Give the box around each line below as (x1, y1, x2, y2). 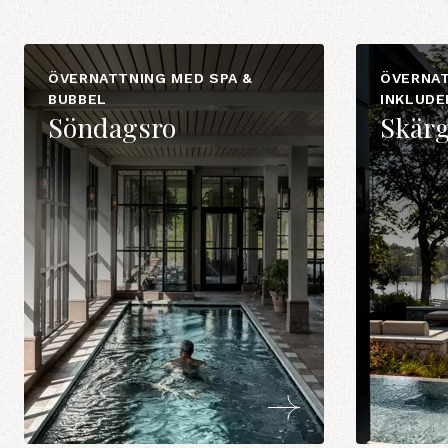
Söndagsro (48, 109, 176, 145)
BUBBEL (48, 91, 107, 107)
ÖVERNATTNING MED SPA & (48, 70, 254, 86)
